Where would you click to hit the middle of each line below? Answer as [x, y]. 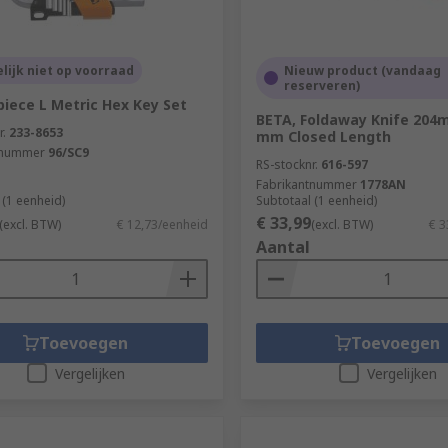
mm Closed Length [323, 136]
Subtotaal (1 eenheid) [316, 200]
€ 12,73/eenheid [162, 224]
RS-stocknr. [286, 164]
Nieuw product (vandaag [362, 70]
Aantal [282, 246]
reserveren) [321, 85]
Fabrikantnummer [306, 184]
